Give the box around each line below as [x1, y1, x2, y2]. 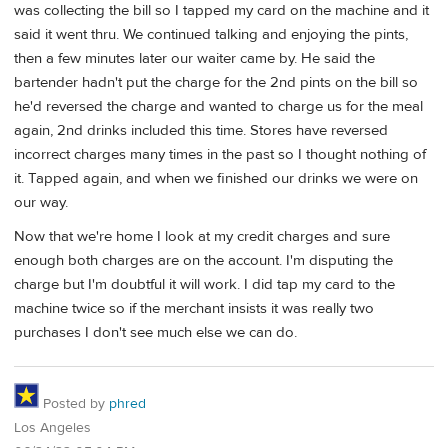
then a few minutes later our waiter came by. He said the [14, 49, 375, 69]
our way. [14, 193, 68, 213]
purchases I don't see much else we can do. [14, 322, 297, 342]
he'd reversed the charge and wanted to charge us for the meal [14, 97, 423, 117]
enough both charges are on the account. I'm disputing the [14, 250, 393, 270]
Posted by [39, 394, 109, 413]
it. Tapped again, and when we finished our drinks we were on [14, 169, 418, 189]
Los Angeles [14, 418, 91, 437]
